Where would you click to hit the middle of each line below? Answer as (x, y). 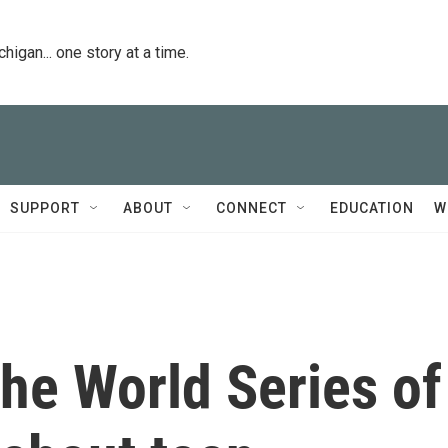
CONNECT (251, 208)
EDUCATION (372, 208)
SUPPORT (45, 208)
